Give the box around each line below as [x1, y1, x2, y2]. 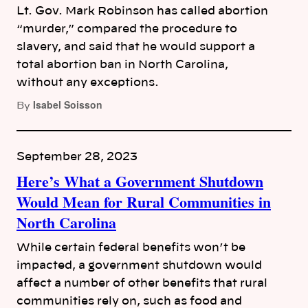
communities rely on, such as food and [16, 296, 242, 307]
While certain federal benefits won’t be [16, 242, 245, 253]
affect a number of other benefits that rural [16, 278, 267, 289]
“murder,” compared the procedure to [16, 23, 237, 34]
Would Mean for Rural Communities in [16, 190, 271, 213]
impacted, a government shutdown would [16, 260, 262, 271]
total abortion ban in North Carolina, [16, 59, 228, 70]
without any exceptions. [16, 77, 159, 88]
